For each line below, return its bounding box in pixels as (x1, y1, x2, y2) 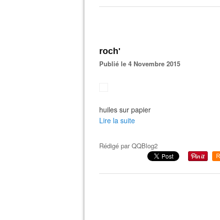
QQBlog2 (132, 141, 158, 150)
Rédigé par (99, 141, 132, 150)
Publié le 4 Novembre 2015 (104, 59, 180, 68)
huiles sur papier (99, 105, 151, 114)
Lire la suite (99, 115, 135, 125)
